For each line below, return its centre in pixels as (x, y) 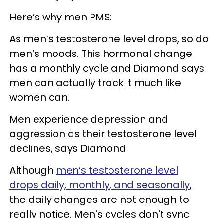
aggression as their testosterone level (103, 134)
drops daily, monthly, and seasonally (100, 185)
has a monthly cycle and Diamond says (107, 68)
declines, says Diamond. (69, 149)
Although (33, 171)
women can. (41, 98)
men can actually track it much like (95, 83)
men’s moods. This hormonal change (101, 54)
